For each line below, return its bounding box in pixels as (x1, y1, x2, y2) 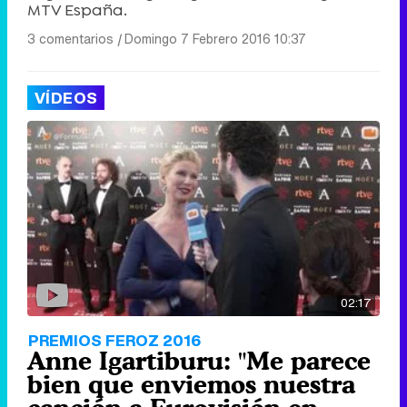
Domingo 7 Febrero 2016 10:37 (124, 28, 306, 48)
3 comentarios (27, 28, 114, 48)
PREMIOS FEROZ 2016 (28, 328, 201, 352)
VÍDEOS (35, 85, 98, 109)
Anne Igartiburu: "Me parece (27, 345, 371, 375)
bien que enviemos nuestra (27, 369, 355, 399)
